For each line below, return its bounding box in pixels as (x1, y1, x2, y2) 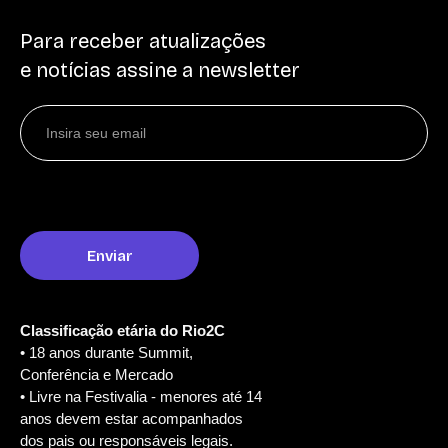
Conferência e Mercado (20, 366, 173, 384)
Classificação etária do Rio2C (20, 322, 225, 340)
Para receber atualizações (20, 29, 266, 54)
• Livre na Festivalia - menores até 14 (20, 388, 262, 406)
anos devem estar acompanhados (20, 410, 243, 428)
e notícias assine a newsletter (20, 58, 300, 83)
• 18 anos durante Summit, (20, 344, 193, 362)
